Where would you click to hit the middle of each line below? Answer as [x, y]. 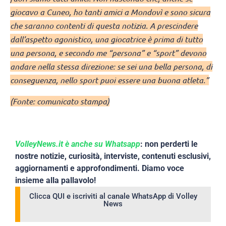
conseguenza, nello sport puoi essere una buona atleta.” [109, 80]
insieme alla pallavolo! [55, 180]
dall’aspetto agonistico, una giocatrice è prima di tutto [106, 39]
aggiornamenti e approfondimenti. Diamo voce [100, 168]
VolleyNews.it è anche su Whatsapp [78, 144]
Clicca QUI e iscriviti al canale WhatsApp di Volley [113, 196]
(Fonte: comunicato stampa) [60, 101]
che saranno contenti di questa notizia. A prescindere [104, 26]
